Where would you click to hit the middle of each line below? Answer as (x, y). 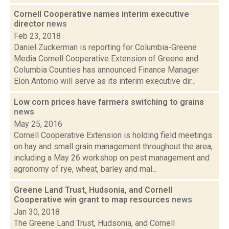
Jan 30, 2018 (37, 212)
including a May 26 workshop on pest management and (112, 158)
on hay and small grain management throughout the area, (113, 146)
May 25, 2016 (38, 124)
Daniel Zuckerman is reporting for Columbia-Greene (105, 47)
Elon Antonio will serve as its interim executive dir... (105, 81)
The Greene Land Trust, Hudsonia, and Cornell (94, 223)
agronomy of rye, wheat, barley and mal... (85, 169)
